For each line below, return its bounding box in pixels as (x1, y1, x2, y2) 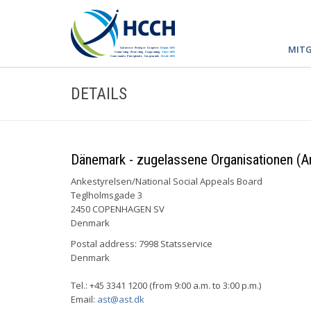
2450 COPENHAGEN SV (71, 203, 165, 215)
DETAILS (71, 84, 127, 103)
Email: (71, 293, 97, 305)
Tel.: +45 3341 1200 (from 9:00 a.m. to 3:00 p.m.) (71, 279, 261, 292)
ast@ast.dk (97, 293, 144, 305)
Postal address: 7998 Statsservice (71, 237, 212, 250)
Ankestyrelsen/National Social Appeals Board (71, 175, 264, 187)
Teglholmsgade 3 (71, 189, 142, 201)
